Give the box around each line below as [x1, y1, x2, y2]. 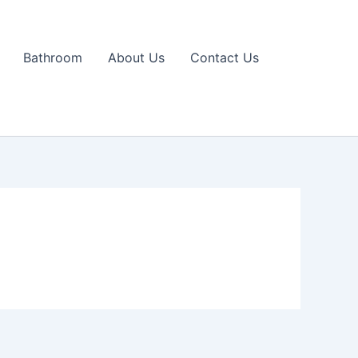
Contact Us [190, 50, 259, 66]
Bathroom [23, 50, 82, 66]
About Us [108, 50, 165, 66]
